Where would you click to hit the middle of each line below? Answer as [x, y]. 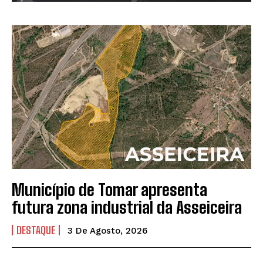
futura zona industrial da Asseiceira [127, 207]
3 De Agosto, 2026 [107, 230]
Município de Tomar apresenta [109, 189]
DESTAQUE [36, 230]
